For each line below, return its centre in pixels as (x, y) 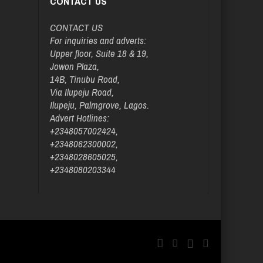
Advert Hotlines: (79, 118)
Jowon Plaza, (74, 66)
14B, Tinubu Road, (85, 79)
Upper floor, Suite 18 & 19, (99, 53)
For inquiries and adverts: (98, 40)
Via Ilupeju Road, (82, 92)
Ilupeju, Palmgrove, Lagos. (99, 105)
